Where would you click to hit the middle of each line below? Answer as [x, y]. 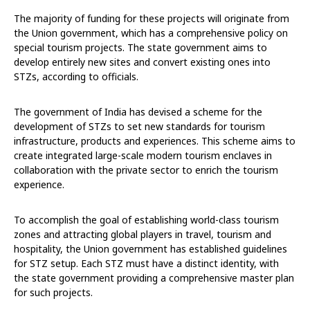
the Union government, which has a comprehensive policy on [151, 33]
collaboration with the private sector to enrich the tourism [146, 170]
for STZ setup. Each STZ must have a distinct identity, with [146, 263]
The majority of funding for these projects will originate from [152, 18]
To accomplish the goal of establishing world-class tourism [146, 219]
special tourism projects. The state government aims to [140, 47]
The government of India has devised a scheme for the [138, 111]
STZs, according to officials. [76, 76]
